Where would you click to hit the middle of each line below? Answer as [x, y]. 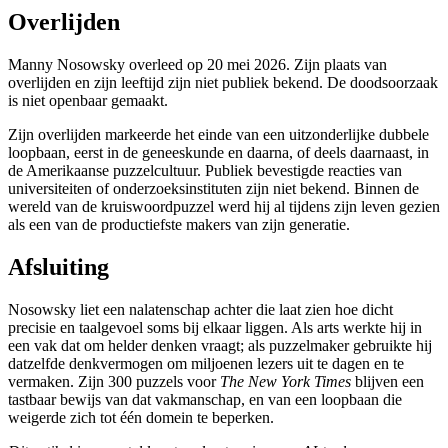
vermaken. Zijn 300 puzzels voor [114, 381]
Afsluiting [58, 266]
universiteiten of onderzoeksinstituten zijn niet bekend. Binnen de [213, 189]
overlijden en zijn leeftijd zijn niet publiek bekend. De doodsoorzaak [223, 83]
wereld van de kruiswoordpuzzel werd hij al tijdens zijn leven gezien [224, 207]
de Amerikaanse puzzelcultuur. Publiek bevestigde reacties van [205, 171]
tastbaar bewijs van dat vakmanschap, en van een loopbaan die [205, 399]
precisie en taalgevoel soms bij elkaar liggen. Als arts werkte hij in [215, 327]
